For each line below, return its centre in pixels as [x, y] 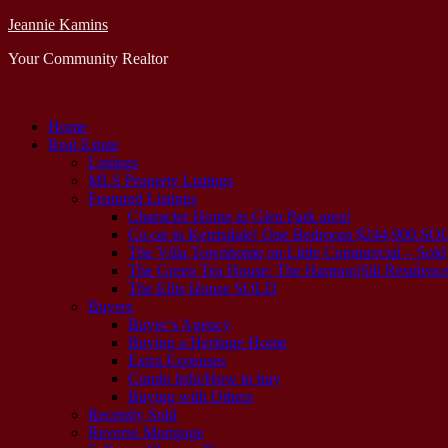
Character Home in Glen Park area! [239, 216]
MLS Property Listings [160, 180]
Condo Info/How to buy [204, 378]
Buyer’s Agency [179, 324]
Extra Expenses [177, 360]
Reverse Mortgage [146, 432]
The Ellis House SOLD [202, 288]
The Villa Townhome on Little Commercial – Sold [287, 252]
